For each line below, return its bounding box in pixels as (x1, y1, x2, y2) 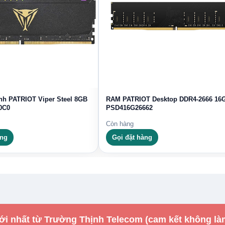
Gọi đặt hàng (112, 133, 152, 141)
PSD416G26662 (106, 103, 153, 111)
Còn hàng (106, 120, 134, 128)
